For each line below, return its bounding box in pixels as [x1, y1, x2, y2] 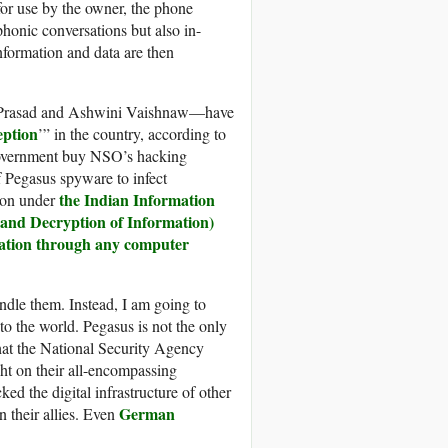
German [119, 402, 175, 426]
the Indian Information [59, 188, 215, 212]
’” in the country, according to [38, 123, 226, 145]
